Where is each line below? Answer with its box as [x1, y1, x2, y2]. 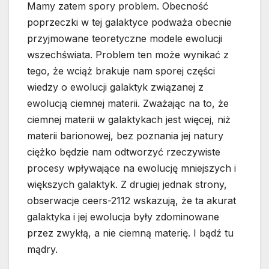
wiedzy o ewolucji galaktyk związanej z [27, 81, 204, 94]
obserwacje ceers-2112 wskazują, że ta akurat [27, 195, 236, 207]
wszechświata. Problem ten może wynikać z [27, 49, 229, 61]
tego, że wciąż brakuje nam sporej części [27, 65, 215, 77]
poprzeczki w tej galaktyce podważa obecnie [27, 16, 232, 29]
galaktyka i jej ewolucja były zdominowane [27, 211, 219, 223]
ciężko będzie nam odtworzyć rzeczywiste [27, 146, 220, 159]
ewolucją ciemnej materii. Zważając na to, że [27, 97, 229, 110]
